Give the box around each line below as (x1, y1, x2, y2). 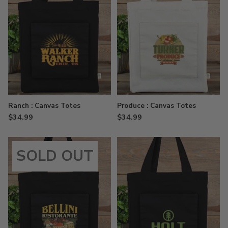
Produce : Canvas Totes (117, 100, 196, 110)
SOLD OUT (16, 146, 94, 166)
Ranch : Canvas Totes (8, 100, 80, 110)
